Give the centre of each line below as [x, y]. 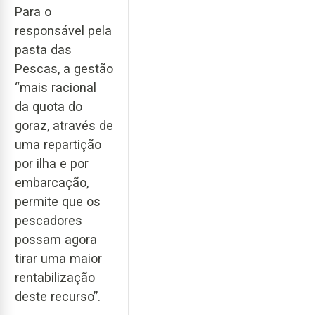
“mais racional [56, 88]
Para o [33, 12]
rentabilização [55, 278]
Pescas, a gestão [64, 69]
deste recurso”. [58, 297]
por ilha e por [52, 164]
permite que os [58, 202]
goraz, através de [64, 126]
